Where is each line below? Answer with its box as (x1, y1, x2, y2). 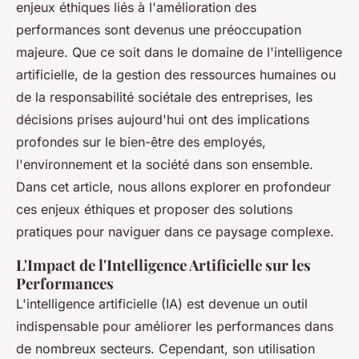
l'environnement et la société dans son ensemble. (16, 156, 313, 172)
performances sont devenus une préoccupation (16, 22, 301, 38)
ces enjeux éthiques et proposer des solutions (16, 201, 292, 217)
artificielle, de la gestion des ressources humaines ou (16, 67, 336, 83)
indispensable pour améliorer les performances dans (16, 318, 333, 334)
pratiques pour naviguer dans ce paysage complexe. (16, 224, 334, 240)
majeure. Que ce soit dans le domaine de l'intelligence (16, 44, 342, 60)
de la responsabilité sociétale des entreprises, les (16, 89, 313, 105)
